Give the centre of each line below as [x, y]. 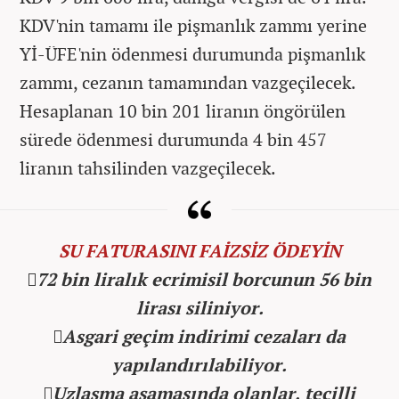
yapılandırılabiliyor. [199, 364]
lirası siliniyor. [199, 307]
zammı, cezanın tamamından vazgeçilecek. [187, 82]
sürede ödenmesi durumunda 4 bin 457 [173, 139]
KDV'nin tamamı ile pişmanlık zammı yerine [193, 25]
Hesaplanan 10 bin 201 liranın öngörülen [183, 110]
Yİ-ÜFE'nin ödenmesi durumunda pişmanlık [192, 53]
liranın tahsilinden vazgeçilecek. [148, 167]
